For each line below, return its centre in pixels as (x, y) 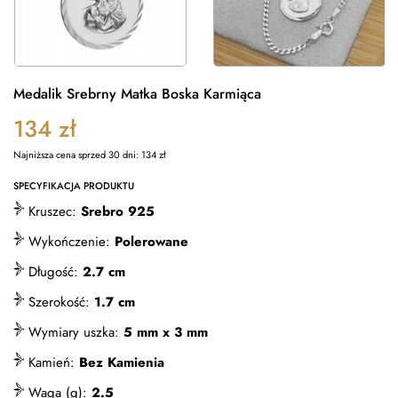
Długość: (53, 272)
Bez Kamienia (122, 362)
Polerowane (151, 242)
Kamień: (52, 362)
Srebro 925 (118, 211)
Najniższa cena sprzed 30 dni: (77, 155)
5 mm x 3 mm (166, 332)
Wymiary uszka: (74, 332)
